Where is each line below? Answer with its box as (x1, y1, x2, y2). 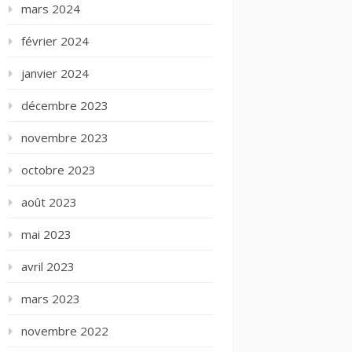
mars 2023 (21, 290, 80, 306)
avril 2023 (21, 258, 75, 274)
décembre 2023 (21, 97, 108, 113)
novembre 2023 (21, 129, 108, 145)
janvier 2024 (21, 64, 89, 81)
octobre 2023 (21, 161, 96, 178)
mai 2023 (21, 225, 71, 242)
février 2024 (21, 32, 89, 49)
